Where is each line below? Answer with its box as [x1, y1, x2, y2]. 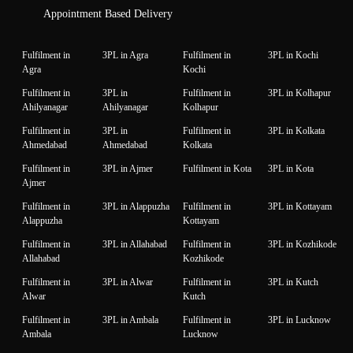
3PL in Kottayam [268, 200, 332, 212]
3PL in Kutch [268, 276, 318, 288]
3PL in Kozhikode [268, 238, 336, 250]
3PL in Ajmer [102, 162, 153, 174]
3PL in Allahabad [102, 238, 167, 250]
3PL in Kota [268, 162, 314, 174]
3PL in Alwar [102, 276, 153, 288]
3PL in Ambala [102, 314, 158, 325]
